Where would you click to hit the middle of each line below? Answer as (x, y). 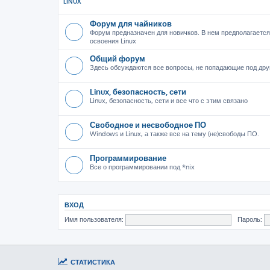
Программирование (128, 158)
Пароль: (250, 219)
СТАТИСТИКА (92, 262)
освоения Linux (113, 41)
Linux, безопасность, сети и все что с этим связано (169, 101)
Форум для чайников (131, 23)
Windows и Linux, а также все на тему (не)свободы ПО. (174, 134)
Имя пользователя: (94, 219)
